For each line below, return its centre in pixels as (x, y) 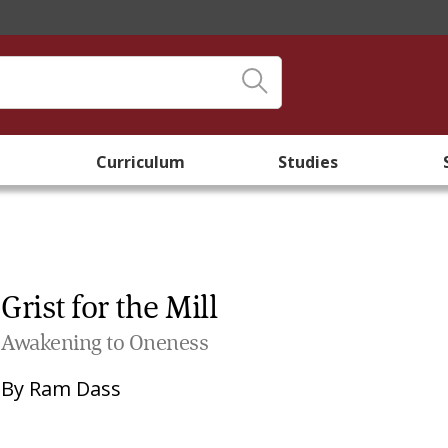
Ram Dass (75, 388)
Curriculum (140, 162)
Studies (308, 162)
